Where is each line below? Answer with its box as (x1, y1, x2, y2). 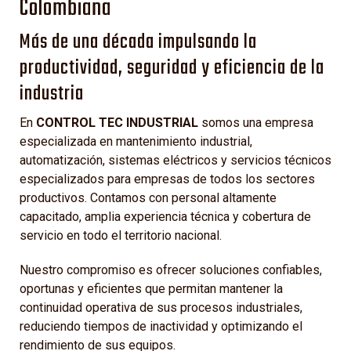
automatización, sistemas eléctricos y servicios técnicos (20, 153, 331, 168)
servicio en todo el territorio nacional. (20, 228, 222, 244)
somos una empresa (198, 115, 313, 131)
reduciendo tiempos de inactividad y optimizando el (20, 319, 302, 335)
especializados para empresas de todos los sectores (20, 172, 315, 187)
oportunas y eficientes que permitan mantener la (20, 281, 283, 297)
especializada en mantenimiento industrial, (20, 134, 252, 150)
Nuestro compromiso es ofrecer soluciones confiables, (20, 262, 322, 278)
